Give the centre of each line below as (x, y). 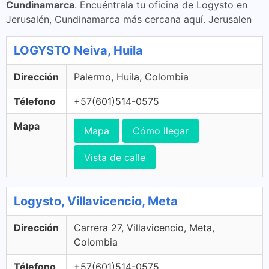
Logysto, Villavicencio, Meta (96, 201)
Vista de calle (115, 157)
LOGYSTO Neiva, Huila (78, 50)
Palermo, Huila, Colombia (131, 77)
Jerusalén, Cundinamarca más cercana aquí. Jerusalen (129, 19)
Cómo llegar (161, 131)
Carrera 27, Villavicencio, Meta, (144, 228)
